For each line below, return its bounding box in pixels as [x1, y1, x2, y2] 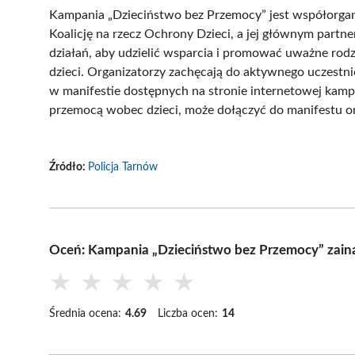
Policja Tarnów [88, 161, 158, 173]
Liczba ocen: [158, 307, 218, 319]
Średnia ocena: [49, 307, 121, 319]
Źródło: [49, 161, 88, 173]
